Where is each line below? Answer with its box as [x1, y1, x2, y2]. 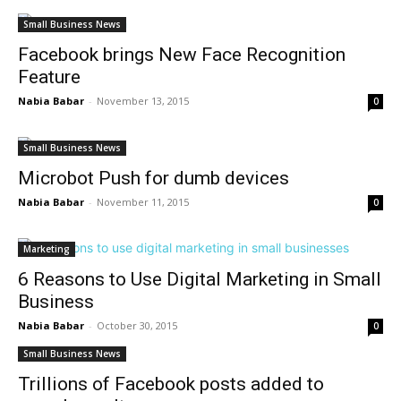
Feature [18, 66, 81, 88]
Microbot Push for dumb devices [18, 167, 289, 189]
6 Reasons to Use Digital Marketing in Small [18, 269, 381, 290]
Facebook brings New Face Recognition [18, 44, 346, 65]
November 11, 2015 [97, 195, 189, 209]
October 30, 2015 [97, 319, 177, 332]
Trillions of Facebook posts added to [18, 373, 324, 395]
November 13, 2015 [97, 94, 189, 107]
